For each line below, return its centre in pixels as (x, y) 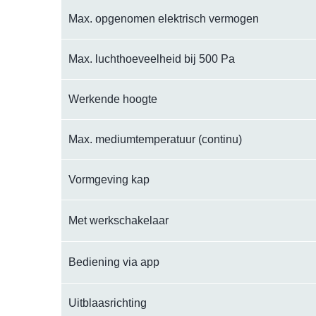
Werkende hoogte (113, 99)
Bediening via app (114, 262)
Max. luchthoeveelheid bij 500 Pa (152, 59)
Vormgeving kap (109, 180)
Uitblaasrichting (108, 303)
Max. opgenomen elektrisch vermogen (164, 19)
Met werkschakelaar (119, 220)
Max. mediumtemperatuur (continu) (155, 139)
